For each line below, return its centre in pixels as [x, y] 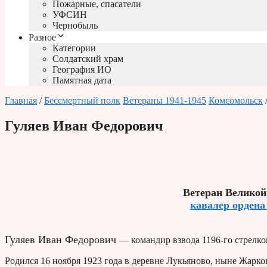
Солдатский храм [88, 59]
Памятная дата [82, 80]
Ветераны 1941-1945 [164, 101]
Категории [74, 48]
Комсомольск [236, 101]
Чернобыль [75, 26]
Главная [21, 101]
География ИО [82, 70]
